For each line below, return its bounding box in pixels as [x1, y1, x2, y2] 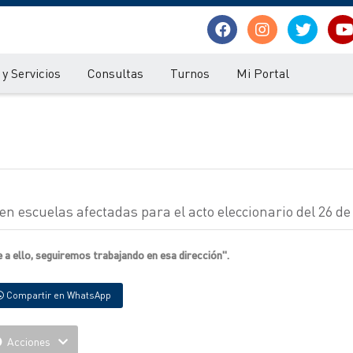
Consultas [87, 65, 143, 81]
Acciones [2, 334, 55, 348]
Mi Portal [236, 65, 289, 81]
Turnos [170, 65, 210, 81]
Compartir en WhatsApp [4, 289, 111, 301]
